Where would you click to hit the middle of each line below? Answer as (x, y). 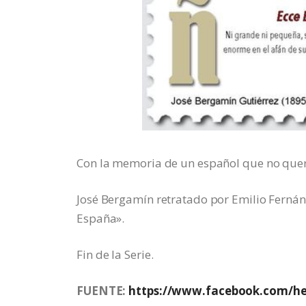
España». (101, 218)
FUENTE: (103, 290)
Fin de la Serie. (115, 254)
